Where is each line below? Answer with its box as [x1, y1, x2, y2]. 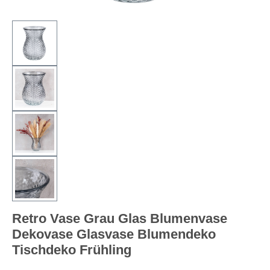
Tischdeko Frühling [12, 242, 131, 257]
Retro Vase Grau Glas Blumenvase [12, 210, 227, 226]
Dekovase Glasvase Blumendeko [12, 226, 216, 242]
